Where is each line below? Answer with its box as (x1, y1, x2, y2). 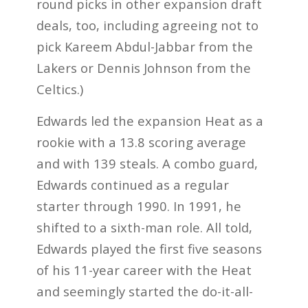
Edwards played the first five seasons (36, 240, 262, 258)
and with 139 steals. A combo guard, (36, 155, 258, 173)
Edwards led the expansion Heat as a (36, 112, 263, 130)
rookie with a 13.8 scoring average (36, 133, 246, 151)
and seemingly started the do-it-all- (36, 283, 253, 300)
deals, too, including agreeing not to (36, 16, 258, 34)
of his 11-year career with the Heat (36, 261, 252, 279)
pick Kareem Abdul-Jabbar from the (36, 37, 253, 55)
